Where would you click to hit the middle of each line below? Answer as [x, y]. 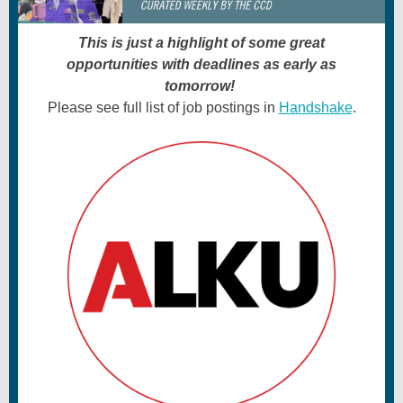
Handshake [315, 107]
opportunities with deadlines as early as [201, 64]
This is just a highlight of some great [201, 43]
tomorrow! [201, 86]
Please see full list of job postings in [163, 107]
